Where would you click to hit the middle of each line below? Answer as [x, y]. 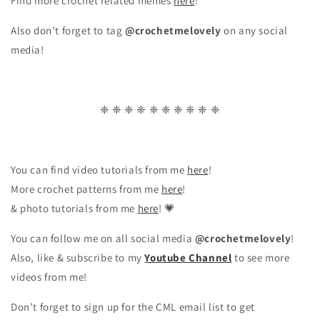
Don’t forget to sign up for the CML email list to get [133, 307]
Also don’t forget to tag [68, 30]
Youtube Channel [188, 257]
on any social [255, 30]
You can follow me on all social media [103, 238]
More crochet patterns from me [86, 189]
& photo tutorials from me [74, 208]
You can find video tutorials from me [99, 170]
